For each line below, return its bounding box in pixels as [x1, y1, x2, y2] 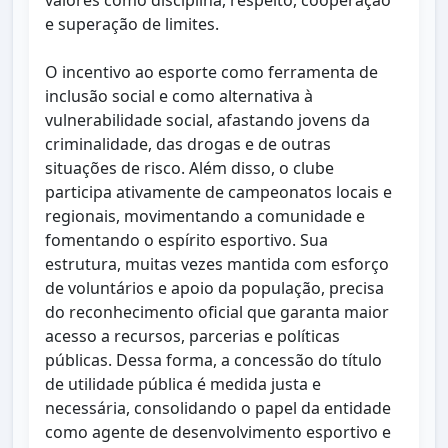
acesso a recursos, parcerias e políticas [45, 325, 340, 347]
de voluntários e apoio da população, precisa [45, 277, 384, 299]
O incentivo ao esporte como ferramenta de [45, 61, 378, 83]
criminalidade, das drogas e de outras [45, 133, 331, 155]
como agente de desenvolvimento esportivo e [45, 421, 391, 443]
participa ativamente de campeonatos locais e [45, 181, 392, 203]
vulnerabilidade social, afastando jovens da [45, 109, 370, 131]
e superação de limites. [45, 13, 219, 35]
